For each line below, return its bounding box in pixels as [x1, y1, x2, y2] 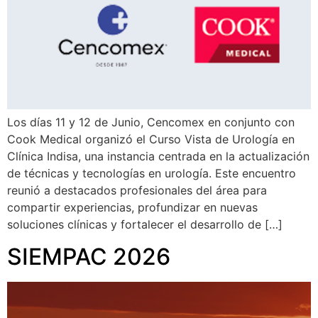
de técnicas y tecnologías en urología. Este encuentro [7, 166, 296, 181]
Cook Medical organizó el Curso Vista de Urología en [7, 132, 295, 147]
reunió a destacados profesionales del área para [7, 183, 267, 198]
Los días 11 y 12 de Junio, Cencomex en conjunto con [7, 115, 295, 130]
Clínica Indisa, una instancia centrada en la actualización [7, 149, 309, 164]
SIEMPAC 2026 [7, 242, 170, 270]
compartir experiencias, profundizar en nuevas [7, 200, 258, 215]
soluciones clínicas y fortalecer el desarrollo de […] [7, 217, 283, 232]
